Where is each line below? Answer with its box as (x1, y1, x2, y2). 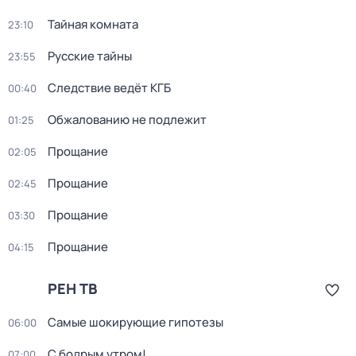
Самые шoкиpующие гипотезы (48, 314, 223, 331)
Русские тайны (48, 48, 132, 64)
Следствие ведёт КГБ (48, 79, 171, 96)
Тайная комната (48, 16, 138, 33)
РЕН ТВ (48, 279, 97, 298)
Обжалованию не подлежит (48, 111, 207, 128)
